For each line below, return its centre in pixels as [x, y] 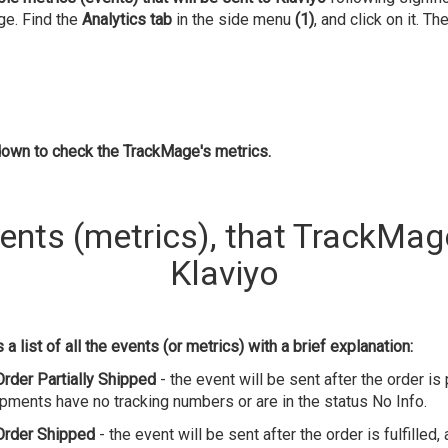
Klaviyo [224, 273]
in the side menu [233, 19]
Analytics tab [126, 19]
